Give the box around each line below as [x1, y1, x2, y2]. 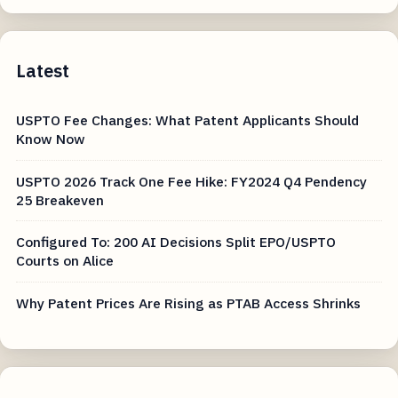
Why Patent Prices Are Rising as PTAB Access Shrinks [16, 293, 362, 312]
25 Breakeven [16, 190, 105, 209]
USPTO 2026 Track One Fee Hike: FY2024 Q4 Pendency [16, 171, 368, 190]
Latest [16, 59, 70, 84]
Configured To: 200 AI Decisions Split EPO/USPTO [16, 233, 337, 251]
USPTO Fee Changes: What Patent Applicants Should [16, 111, 360, 130]
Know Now [16, 130, 86, 148]
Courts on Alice [16, 251, 115, 270]
